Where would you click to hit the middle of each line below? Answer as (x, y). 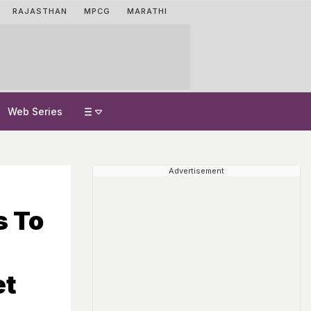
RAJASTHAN (40, 11)
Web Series (35, 111)
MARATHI (147, 11)
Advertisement (196, 171)
